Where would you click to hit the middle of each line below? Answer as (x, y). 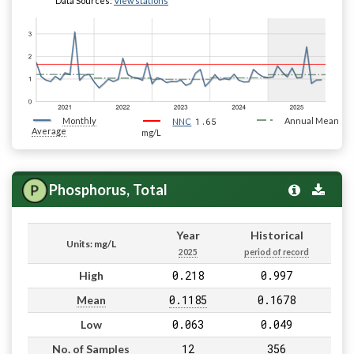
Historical (277, 235)
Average (49, 131)
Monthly (79, 121)
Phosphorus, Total (108, 190)
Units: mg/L (91, 244)
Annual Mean (311, 121)
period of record (277, 252)
